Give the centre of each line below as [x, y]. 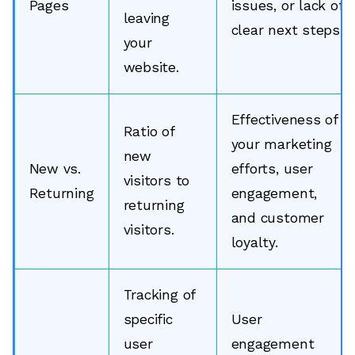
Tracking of [160, 294]
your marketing [281, 144]
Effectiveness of [284, 119]
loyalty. [254, 242]
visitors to [157, 180]
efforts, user [272, 168]
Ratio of [149, 131]
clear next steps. [287, 30]
